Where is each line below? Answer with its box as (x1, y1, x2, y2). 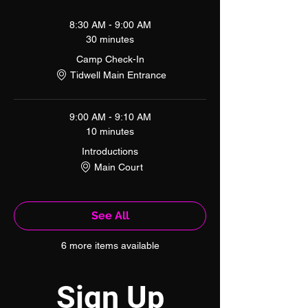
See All (91, 209, 129, 222)
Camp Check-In (76, 54, 144, 65)
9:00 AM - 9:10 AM (69, 111, 151, 122)
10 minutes (86, 126, 134, 137)
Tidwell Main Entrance (70, 69, 166, 80)
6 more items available (60, 240, 159, 251)
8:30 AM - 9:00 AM (69, 19, 151, 30)
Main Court (93, 161, 143, 173)
